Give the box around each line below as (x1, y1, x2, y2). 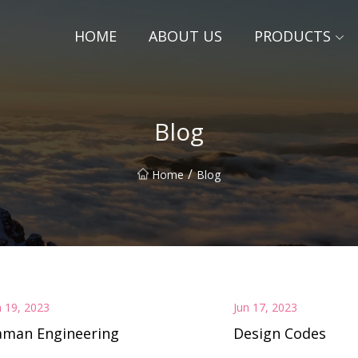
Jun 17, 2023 (233, 300, 297, 316)
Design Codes (233, 323, 326, 343)
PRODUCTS (254, 26, 331, 46)
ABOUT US (149, 26, 222, 46)
